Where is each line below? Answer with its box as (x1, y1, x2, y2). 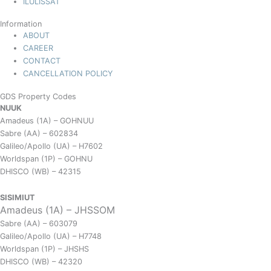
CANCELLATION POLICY (23, 69, 113, 79)
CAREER (23, 44, 54, 53)
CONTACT (23, 56, 61, 66)
